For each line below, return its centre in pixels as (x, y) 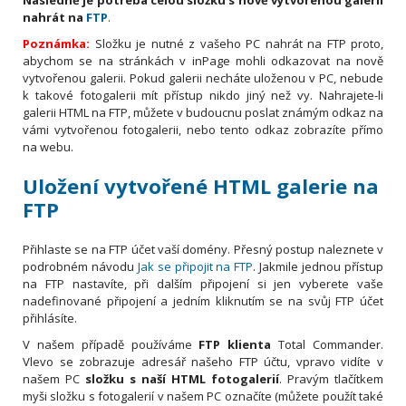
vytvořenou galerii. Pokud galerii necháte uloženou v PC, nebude (203, 77)
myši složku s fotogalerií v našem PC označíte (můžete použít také (203, 396)
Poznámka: (56, 43)
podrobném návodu (80, 266)
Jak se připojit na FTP (195, 266)
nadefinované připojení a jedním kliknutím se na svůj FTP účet (203, 300)
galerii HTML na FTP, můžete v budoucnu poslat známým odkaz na (203, 112)
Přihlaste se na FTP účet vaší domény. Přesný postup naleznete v (203, 249)
